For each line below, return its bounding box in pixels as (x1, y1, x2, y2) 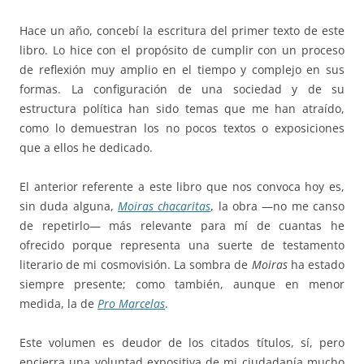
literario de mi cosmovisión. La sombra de (19, 257, 252, 273)
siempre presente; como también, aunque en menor (19, 276, 344, 292)
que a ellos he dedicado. (19, 140, 153, 156)
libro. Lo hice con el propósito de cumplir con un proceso (19, 42, 344, 58)
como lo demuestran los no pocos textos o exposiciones (19, 120, 344, 136)
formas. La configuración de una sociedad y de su (19, 81, 344, 97)
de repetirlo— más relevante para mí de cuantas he (19, 218, 344, 234)
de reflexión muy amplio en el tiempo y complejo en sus (19, 62, 344, 78)
